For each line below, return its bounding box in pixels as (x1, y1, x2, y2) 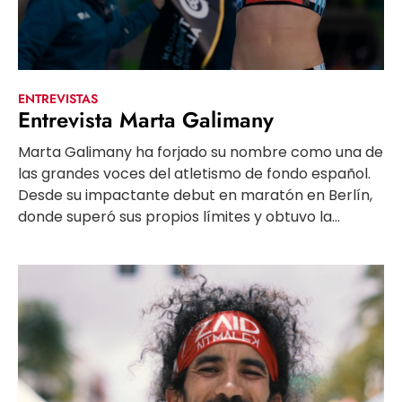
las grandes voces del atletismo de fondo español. (18, 163, 371, 185)
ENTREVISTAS (18, 90, 98, 109)
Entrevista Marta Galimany (18, 104, 274, 136)
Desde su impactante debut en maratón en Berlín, (18, 185, 372, 206)
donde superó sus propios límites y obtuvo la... (18, 206, 340, 228)
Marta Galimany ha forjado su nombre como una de (18, 142, 383, 163)
